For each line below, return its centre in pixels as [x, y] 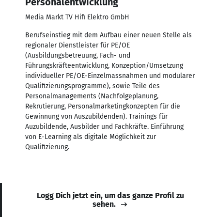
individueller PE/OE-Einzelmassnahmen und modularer [110, 76]
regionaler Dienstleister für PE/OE [77, 45]
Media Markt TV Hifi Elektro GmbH [77, 17]
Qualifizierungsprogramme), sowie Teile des [93, 86]
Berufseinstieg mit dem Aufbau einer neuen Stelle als [108, 35]
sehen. [104, 204]
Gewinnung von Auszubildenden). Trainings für [96, 116]
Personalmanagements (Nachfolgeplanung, [92, 96]
